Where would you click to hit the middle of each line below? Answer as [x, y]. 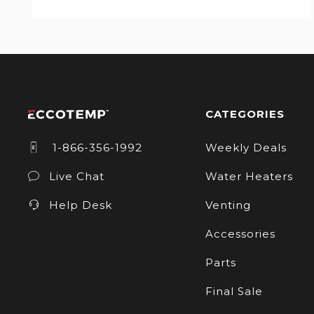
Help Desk [81, 205]
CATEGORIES [245, 114]
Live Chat [77, 176]
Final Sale [234, 291]
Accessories [240, 233]
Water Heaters [249, 176]
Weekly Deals [246, 147]
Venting [228, 205]
